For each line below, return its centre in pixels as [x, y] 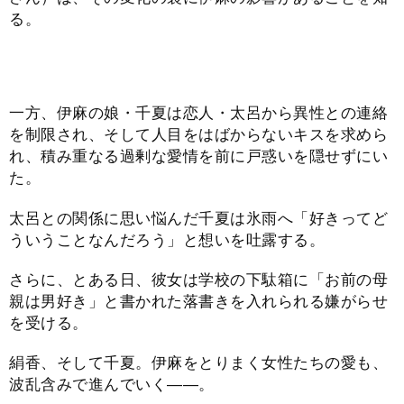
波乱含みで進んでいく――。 [112, 385]
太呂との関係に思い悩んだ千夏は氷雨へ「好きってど [198, 218]
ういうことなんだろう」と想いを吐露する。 [167, 240]
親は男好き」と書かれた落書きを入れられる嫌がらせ [198, 301]
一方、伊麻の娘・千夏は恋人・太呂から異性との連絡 [198, 114]
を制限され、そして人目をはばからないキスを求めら [198, 135]
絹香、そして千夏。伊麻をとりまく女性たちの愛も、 [198, 363]
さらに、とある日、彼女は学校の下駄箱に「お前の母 [198, 280]
